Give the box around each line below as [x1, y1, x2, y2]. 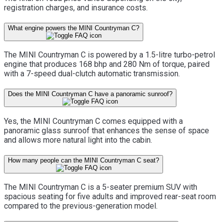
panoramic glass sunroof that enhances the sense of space [4, 125, 209, 135]
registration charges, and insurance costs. [4, 2, 148, 12]
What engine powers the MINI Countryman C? [8, 24, 139, 32]
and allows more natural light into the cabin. [4, 135, 152, 145]
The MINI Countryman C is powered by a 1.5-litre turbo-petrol [4, 50, 215, 60]
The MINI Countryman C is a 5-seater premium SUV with [4, 182, 197, 192]
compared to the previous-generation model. [4, 201, 158, 211]
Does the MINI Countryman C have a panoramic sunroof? [8, 90, 172, 98]
